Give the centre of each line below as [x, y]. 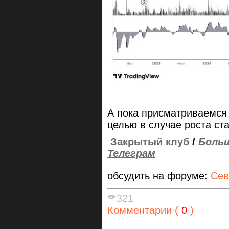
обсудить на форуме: [159, 176]
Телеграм [131, 154]
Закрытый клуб [150, 142]
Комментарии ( [143, 210]
